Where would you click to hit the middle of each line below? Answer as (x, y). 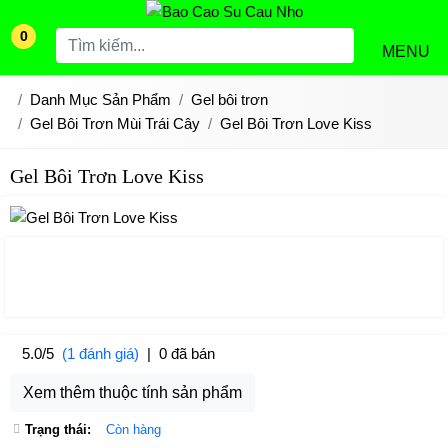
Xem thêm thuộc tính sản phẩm (132, 392)
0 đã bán (187, 353)
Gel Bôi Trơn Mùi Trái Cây (115, 123)
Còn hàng (133, 429)
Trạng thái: (58, 429)
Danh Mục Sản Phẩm (100, 99)
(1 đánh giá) (100, 353)
